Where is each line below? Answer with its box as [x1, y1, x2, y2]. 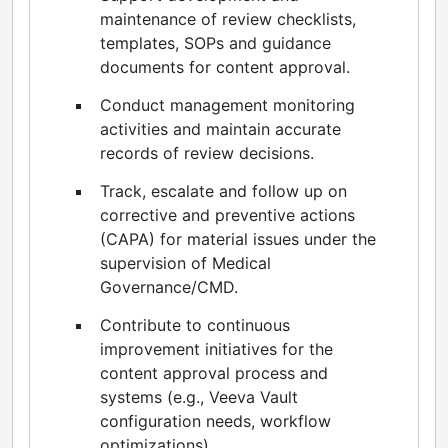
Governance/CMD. [100, 276, 238, 297]
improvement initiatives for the [100, 338, 333, 359]
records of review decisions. [100, 142, 314, 163]
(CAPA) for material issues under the [100, 228, 376, 249]
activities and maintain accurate [100, 118, 341, 139]
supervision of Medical [100, 252, 271, 273]
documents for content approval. [100, 56, 350, 77]
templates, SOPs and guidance [100, 32, 331, 53]
